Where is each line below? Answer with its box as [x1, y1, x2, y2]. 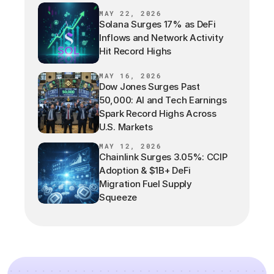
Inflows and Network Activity [99, 31, 224, 43]
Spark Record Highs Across [99, 108, 217, 119]
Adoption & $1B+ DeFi [99, 165, 191, 176]
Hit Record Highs [99, 45, 172, 57]
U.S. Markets [99, 121, 153, 133]
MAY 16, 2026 [99, 71, 162, 80]
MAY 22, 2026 [99, 8, 162, 18]
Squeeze [99, 191, 137, 203]
